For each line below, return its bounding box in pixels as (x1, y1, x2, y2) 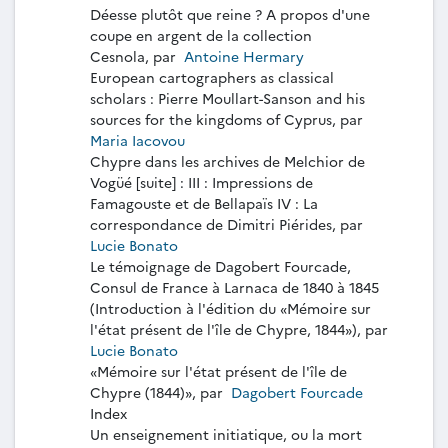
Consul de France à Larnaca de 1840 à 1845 (90, 276, 379, 297)
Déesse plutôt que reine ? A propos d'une (90, 3, 370, 24)
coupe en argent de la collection (90, 24, 312, 45)
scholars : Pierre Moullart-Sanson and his (90, 87, 365, 108)
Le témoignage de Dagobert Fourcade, (90, 255, 351, 276)
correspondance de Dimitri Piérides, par (90, 213, 367, 234)
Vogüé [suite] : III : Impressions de (90, 171, 313, 192)
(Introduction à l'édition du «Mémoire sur (90, 297, 371, 318)
